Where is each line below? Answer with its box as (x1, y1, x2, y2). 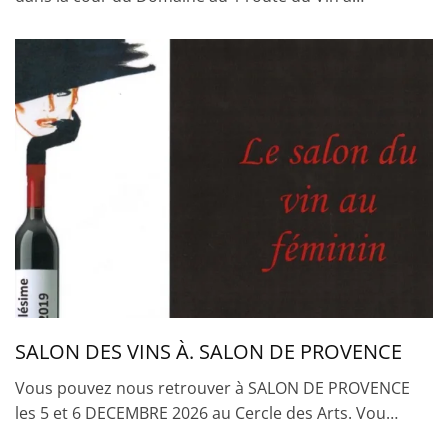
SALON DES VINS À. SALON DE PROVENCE (15, 337, 402, 365)
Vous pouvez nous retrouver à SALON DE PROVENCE (15, 376, 410, 399)
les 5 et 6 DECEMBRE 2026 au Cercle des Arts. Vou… (15, 401, 398, 424)
